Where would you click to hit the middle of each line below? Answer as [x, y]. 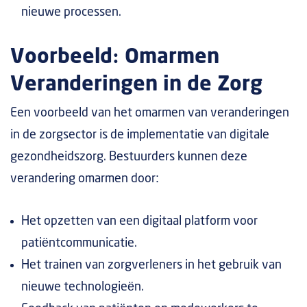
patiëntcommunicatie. [79, 243]
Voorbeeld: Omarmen [115, 57]
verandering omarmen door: [85, 179]
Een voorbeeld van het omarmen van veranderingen [150, 113]
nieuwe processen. [71, 12]
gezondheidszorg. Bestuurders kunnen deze [129, 157]
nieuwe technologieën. [83, 287]
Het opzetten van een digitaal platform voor [139, 221]
